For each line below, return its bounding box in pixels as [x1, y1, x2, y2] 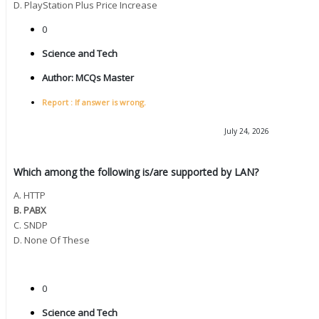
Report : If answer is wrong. [42, 97, 146, 108]
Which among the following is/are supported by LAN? [14, 164, 258, 179]
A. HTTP [14, 188, 46, 202]
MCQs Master [73, 71, 134, 85]
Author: [42, 71, 73, 85]
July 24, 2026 [224, 126, 269, 137]
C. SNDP [14, 218, 48, 231]
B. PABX [14, 203, 46, 216]
